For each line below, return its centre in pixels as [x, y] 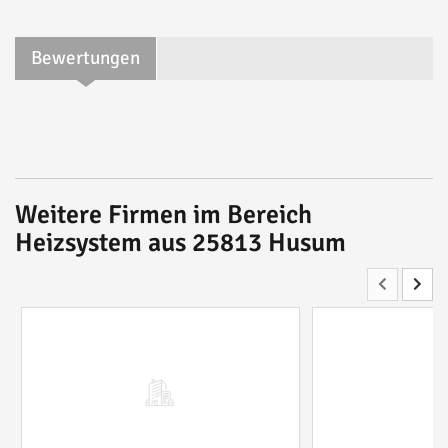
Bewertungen [85, 58]
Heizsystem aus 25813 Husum [180, 243]
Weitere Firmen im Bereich [163, 215]
